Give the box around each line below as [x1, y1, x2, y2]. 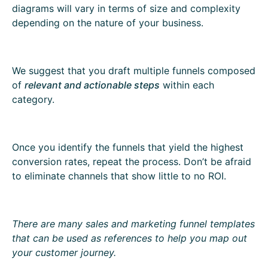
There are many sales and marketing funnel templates [12, 217, 255, 230]
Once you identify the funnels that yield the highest [12, 141, 243, 153]
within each [160, 78, 214, 91]
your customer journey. [12, 246, 116, 258]
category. [12, 93, 54, 105]
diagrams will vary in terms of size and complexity [12, 2, 240, 14]
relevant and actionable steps [25, 78, 160, 91]
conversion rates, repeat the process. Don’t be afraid [12, 155, 251, 167]
